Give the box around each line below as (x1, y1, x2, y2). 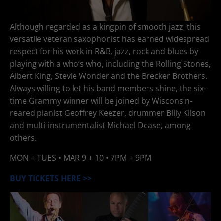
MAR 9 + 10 (63, 152, 104, 163)
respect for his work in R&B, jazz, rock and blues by (10, 45, 198, 57)
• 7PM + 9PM (104, 152, 151, 163)
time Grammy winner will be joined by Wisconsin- (10, 95, 192, 106)
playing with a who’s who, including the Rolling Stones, (10, 58, 211, 69)
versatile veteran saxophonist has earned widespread (10, 33, 209, 44)
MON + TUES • (10, 152, 63, 163)
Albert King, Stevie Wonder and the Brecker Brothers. (10, 70, 207, 81)
